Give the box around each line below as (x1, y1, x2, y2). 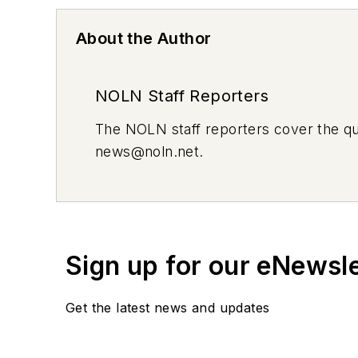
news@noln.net (95, 142, 200, 160)
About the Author (76, 28, 212, 48)
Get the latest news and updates (66, 299, 270, 316)
